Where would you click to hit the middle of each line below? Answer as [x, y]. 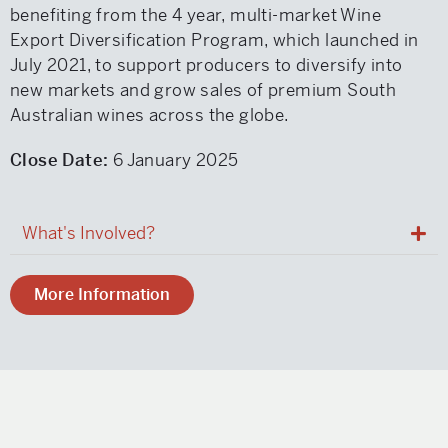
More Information [102, 294]
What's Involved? [88, 233]
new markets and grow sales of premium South [203, 90]
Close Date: [61, 160]
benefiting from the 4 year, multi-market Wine [195, 15]
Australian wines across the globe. [150, 115]
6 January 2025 [175, 160]
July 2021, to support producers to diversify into [206, 65]
